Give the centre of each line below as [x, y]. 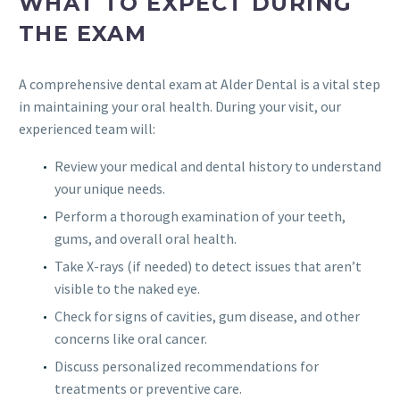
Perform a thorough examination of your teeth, [200, 217]
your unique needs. [110, 189]
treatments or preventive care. [148, 389]
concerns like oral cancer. [131, 339]
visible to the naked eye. [127, 289]
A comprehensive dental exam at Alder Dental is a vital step [200, 83]
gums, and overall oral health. [146, 239]
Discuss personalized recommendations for [187, 367]
